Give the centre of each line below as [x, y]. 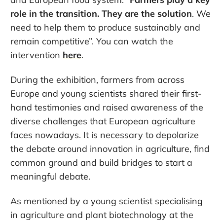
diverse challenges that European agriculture [103, 121]
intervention [37, 55]
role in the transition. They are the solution [101, 13]
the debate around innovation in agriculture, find [110, 148]
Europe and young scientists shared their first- [106, 93]
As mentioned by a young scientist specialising [107, 201]
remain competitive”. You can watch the [92, 41]
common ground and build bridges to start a [101, 162]
